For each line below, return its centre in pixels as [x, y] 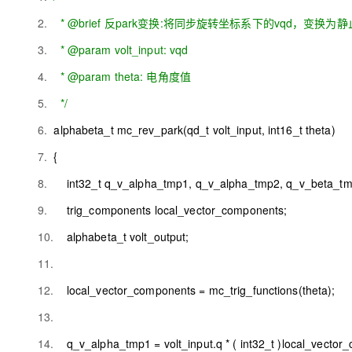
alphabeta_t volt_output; [125, 236]
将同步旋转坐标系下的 [218, 23]
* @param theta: [100, 76]
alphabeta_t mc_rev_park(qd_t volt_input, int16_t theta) [198, 130]
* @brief [79, 23]
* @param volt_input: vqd [121, 49]
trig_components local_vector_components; [174, 210]
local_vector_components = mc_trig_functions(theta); [198, 290]
